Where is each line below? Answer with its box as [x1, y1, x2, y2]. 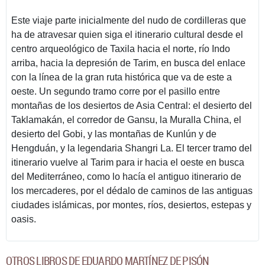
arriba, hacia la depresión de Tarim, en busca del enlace [11, 57, 245, 68]
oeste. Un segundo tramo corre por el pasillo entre [11, 86, 220, 96]
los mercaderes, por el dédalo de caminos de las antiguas [11, 185, 253, 196]
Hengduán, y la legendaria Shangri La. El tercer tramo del [11, 143, 252, 153]
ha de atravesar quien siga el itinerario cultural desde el [11, 29, 243, 40]
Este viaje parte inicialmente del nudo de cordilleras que [11, 15, 246, 25]
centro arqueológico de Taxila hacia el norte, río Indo [11, 43, 230, 54]
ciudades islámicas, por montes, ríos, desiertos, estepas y [11, 199, 251, 210]
